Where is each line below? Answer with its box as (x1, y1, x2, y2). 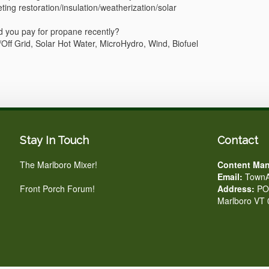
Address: (217, 183, 255, 195)
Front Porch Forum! (19, 183, 95, 195)
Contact (217, 134, 258, 147)
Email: (217, 171, 243, 183)
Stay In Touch (19, 134, 89, 147)
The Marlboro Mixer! (19, 159, 97, 171)
